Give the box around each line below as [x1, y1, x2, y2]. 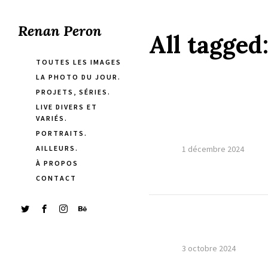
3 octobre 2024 [182, 243, 236, 254]
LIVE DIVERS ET [36, 102, 98, 111]
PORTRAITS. [36, 129, 87, 138]
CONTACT [36, 173, 77, 182]
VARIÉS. [36, 114, 68, 123]
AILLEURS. [36, 144, 78, 153]
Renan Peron [18, 22, 102, 40]
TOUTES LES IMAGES [36, 57, 121, 66]
